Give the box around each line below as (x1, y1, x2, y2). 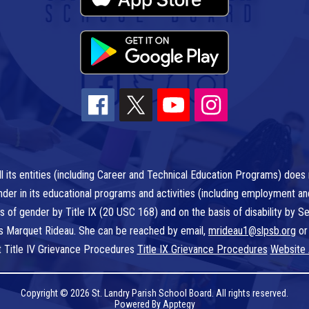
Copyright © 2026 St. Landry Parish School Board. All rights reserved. (21, 288, 288, 299)
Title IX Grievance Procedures (137, 243, 268, 257)
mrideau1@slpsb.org (208, 224, 296, 238)
